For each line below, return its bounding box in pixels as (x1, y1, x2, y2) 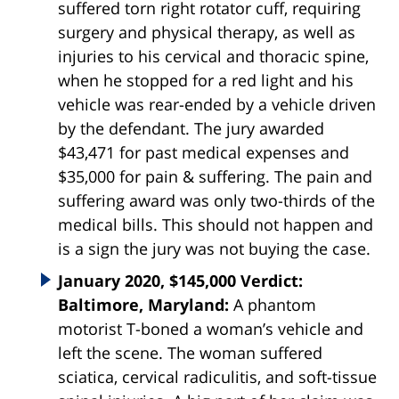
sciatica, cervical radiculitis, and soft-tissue (58, 366, 377, 388)
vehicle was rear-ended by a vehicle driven (58, 94, 376, 116)
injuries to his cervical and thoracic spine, (58, 45, 369, 68)
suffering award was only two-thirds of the (58, 190, 375, 212)
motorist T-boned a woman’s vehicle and (58, 318, 363, 340)
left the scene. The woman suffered (58, 342, 322, 364)
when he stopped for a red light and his (58, 69, 354, 92)
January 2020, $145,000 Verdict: (58, 270, 303, 292)
